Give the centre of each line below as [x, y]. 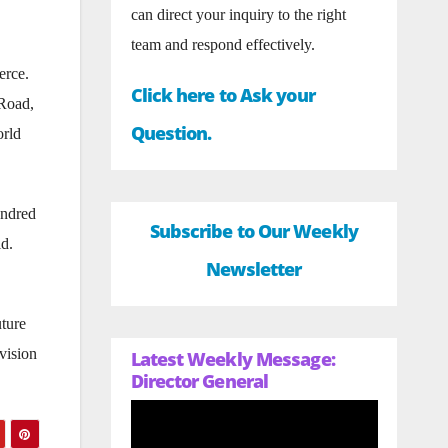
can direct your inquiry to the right [238, 14]
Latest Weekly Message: [232, 359]
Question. [171, 133]
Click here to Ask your [222, 95]
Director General [199, 381]
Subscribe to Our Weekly [253, 231]
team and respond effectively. [222, 44]
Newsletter [254, 269]
